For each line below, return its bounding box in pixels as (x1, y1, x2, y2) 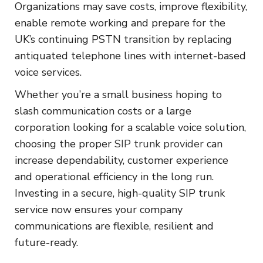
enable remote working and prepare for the (15, 15, 225, 30)
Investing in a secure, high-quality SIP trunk (15, 186, 225, 200)
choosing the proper (15, 136, 114, 151)
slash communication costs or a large (15, 103, 191, 118)
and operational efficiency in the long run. (15, 169, 214, 184)
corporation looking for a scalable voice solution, (15, 120, 246, 134)
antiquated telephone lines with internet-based (15, 48, 246, 63)
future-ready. (15, 235, 78, 249)
